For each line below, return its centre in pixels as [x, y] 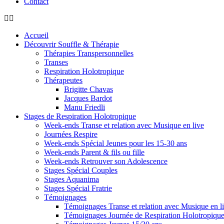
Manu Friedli [84, 107]
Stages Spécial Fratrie [78, 188]
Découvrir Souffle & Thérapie [71, 44]
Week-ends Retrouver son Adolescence [106, 161]
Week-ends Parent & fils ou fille [94, 152]
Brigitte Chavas [88, 89]
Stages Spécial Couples [81, 170]
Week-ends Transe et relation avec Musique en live [124, 125]
